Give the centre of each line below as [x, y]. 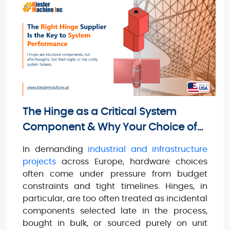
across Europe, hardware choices [132, 161]
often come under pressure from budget [115, 174]
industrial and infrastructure [148, 149]
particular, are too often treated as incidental [115, 198]
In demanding [55, 149]
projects [39, 161]
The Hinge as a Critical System [100, 112]
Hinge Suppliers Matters [83, 142]
